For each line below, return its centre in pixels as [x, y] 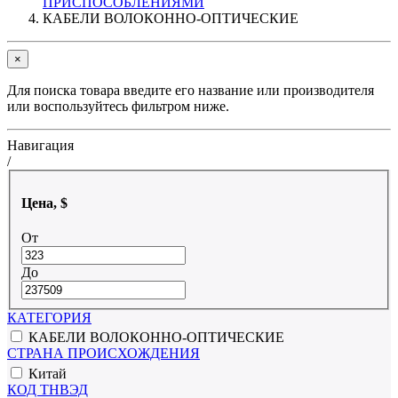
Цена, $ [44, 203]
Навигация [40, 145]
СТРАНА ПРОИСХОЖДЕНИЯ [103, 354]
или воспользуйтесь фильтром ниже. [118, 106]
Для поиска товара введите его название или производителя [191, 90]
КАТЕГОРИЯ [49, 317]
